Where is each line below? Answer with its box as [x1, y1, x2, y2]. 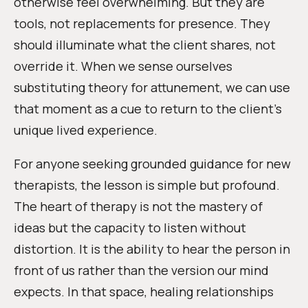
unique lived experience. [14, 122, 157, 138]
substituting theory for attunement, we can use [14, 79, 290, 96]
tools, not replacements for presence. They [14, 15, 270, 32]
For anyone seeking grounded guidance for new [14, 155, 291, 172]
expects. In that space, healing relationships [14, 283, 274, 300]
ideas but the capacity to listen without [14, 219, 246, 236]
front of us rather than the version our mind [14, 262, 269, 278]
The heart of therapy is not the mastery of [14, 198, 263, 214]
